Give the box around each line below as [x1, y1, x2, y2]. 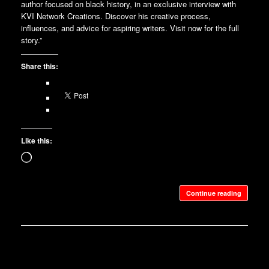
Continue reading [186, 188, 241, 198]
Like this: [21, 134, 52, 146]
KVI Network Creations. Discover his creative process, [21, 10, 211, 22]
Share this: [21, 61, 58, 72]
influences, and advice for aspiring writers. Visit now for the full [21, 22, 239, 34]
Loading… [31, 151, 66, 163]
